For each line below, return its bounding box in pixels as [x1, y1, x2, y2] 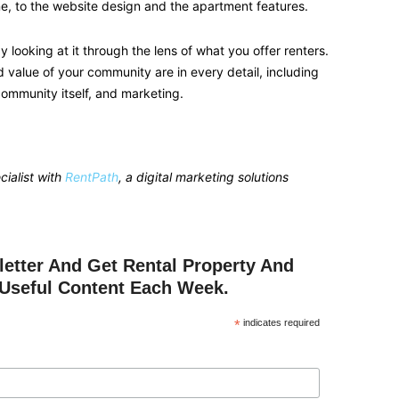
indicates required [240, 317, 320, 328]
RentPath [65, 169, 118, 184]
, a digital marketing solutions [118, 169, 289, 184]
